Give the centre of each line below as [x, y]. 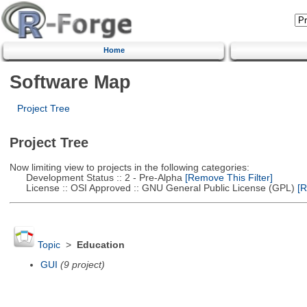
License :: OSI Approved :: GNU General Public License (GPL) [152, 188]
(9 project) [82, 265]
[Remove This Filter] [227, 177]
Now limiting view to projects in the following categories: [129, 167]
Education [100, 245]
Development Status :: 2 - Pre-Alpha [96, 177]
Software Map [70, 82]
